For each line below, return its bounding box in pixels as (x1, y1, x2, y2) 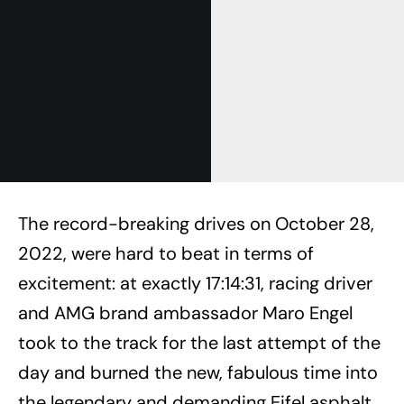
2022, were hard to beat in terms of (18, 242, 314, 266)
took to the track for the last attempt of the (18, 331, 381, 355)
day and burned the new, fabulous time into (18, 361, 378, 385)
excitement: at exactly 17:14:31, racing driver (18, 271, 372, 296)
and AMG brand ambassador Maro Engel (18, 301, 353, 326)
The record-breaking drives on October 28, (18, 212, 374, 236)
